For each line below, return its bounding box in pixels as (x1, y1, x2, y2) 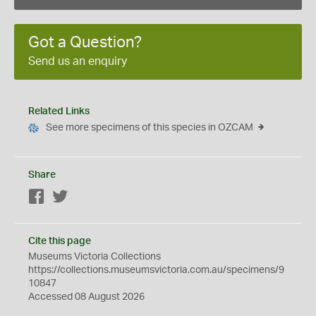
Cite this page (28, 236, 91, 246)
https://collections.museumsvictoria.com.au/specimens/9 (28, 265, 284, 275)
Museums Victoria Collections (28, 252, 161, 262)
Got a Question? (28, 35, 142, 50)
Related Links (28, 107, 90, 116)
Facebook (45, 193, 90, 202)
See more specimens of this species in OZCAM (46, 123, 253, 133)
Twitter (68, 193, 99, 202)
